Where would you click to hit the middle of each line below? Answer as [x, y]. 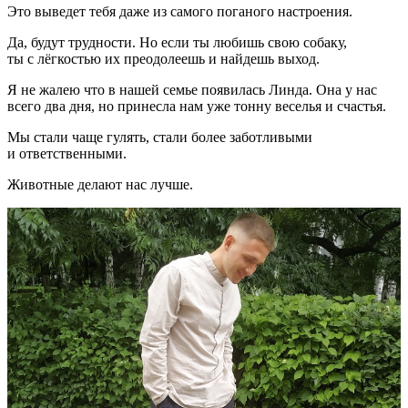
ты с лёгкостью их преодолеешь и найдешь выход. [163, 58]
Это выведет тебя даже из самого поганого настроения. [180, 11]
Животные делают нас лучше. [100, 184]
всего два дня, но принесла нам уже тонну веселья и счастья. [197, 106]
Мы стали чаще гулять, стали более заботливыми [160, 137]
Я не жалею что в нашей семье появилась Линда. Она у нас [192, 89]
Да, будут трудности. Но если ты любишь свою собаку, [177, 42]
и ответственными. [67, 153]
